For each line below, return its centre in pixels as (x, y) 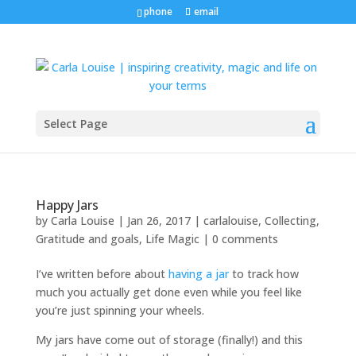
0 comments (245, 239)
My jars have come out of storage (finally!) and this (169, 340)
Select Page (75, 124)
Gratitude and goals (87, 239)
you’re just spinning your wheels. (120, 310)
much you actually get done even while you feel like (168, 292)
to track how (263, 274)
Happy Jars (67, 205)
